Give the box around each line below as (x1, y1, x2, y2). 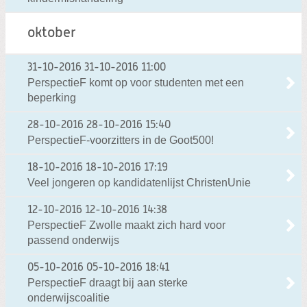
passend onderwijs (27, 234, 119, 246)
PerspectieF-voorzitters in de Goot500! (27, 134, 214, 146)
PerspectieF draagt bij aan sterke (27, 276, 188, 288)
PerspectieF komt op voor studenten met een (27, 76, 244, 88)
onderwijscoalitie (27, 291, 110, 304)
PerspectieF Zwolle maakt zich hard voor (27, 219, 225, 231)
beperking (27, 91, 76, 103)
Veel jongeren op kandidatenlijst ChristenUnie (27, 176, 251, 188)
